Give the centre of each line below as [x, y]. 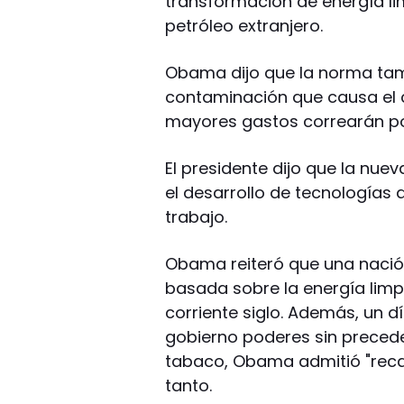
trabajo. [197, 216]
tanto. [189, 385]
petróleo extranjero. [244, 25]
